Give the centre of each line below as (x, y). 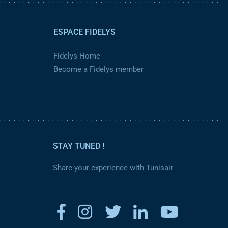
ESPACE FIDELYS (84, 32)
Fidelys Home (77, 56)
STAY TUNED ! (79, 146)
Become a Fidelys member (98, 69)
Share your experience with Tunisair (113, 168)
